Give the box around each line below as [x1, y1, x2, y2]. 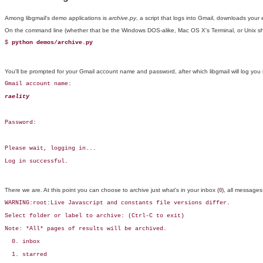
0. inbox [5, 238, 40, 245]
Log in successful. [5, 158, 68, 165]
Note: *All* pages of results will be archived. [5, 225, 167, 232]
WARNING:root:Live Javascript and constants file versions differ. [5, 200, 230, 207]
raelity [5, 93, 29, 100]
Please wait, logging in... [5, 145, 96, 152]
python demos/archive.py [12, 39, 93, 46]
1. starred [5, 251, 47, 258]
